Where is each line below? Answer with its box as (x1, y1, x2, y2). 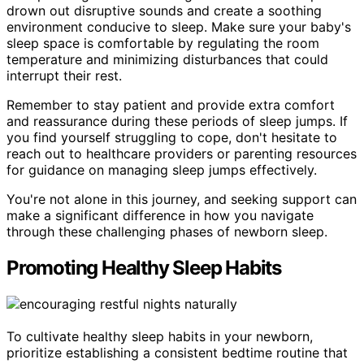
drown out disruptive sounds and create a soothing (6, 2, 322, 19)
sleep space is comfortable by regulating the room (6, 35, 319, 52)
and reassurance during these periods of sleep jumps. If (6, 113, 348, 130)
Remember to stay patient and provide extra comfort (6, 97, 335, 114)
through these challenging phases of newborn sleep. (6, 223, 327, 240)
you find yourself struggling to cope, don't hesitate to (6, 129, 337, 146)
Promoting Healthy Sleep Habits (6, 256, 281, 280)
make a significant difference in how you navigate (6, 207, 314, 224)
